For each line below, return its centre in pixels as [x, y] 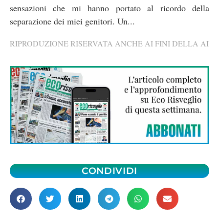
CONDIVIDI [109, 171]
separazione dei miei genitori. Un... [72, 21]
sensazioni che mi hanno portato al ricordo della [109, 8]
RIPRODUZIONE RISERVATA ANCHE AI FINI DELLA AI [109, 43]
